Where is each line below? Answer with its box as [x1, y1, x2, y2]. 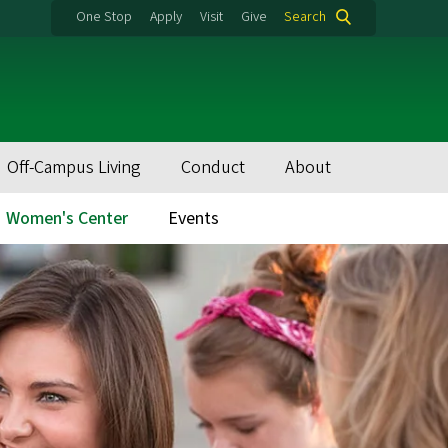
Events [168, 206, 219, 231]
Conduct [181, 155, 245, 180]
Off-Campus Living [7, 155, 141, 180]
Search [284, 7, 326, 27]
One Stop [76, 7, 132, 27]
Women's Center [6, 206, 128, 231]
